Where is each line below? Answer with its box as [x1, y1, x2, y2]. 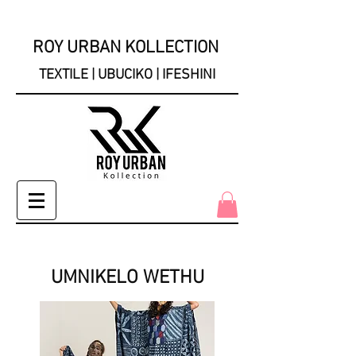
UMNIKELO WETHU [50, 267, 204, 290]
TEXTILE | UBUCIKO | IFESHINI [39, 67, 215, 83]
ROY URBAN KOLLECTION [28, 37, 226, 59]
